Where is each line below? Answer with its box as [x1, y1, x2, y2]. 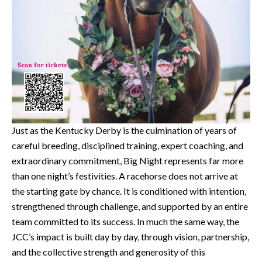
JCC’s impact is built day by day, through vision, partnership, [12, 231, 249, 243]
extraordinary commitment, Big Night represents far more [12, 155, 243, 167]
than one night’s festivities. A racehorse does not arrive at [12, 170, 238, 182]
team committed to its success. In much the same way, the [12, 216, 239, 227]
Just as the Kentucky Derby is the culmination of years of [12, 125, 237, 136]
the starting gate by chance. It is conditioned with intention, [12, 185, 246, 197]
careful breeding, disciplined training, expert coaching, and [12, 140, 243, 151]
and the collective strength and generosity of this [12, 246, 205, 258]
